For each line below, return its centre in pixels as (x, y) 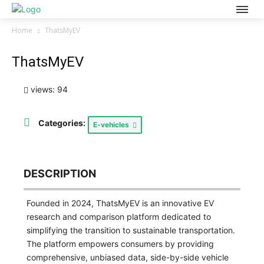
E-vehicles (113, 124)
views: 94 (48, 89)
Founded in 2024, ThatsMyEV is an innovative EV (120, 203)
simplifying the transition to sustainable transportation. (131, 230)
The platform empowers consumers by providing (120, 243)
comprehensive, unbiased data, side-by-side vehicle (128, 257)
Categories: (62, 123)
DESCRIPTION (60, 173)
